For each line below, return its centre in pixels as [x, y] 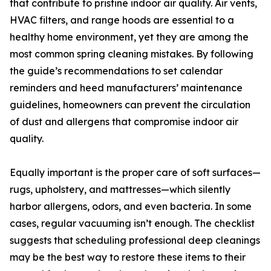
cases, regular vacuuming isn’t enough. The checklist [132, 224]
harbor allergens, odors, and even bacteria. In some [131, 207]
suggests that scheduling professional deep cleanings [135, 240]
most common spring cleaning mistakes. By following [132, 54]
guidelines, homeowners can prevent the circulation [130, 105]
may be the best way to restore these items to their [128, 257]
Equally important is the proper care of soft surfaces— [135, 173]
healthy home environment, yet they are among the [129, 37]
